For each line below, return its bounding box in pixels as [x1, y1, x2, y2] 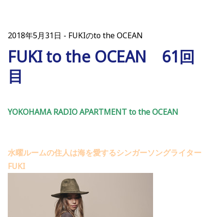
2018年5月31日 [8, 30, 62, 41]
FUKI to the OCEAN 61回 [8, 46, 195, 67]
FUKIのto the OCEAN [68, 30, 143, 41]
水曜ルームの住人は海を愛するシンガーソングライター [8, 147, 201, 158]
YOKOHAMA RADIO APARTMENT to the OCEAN [8, 107, 178, 118]
